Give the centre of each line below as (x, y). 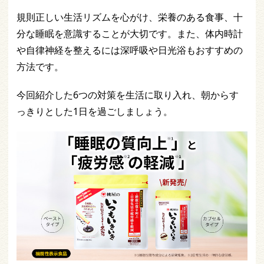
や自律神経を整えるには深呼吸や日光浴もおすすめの (130, 50)
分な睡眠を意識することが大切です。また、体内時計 (130, 33)
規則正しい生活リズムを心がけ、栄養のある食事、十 (130, 17)
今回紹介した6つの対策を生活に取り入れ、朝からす (128, 95)
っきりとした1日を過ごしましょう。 (95, 111)
